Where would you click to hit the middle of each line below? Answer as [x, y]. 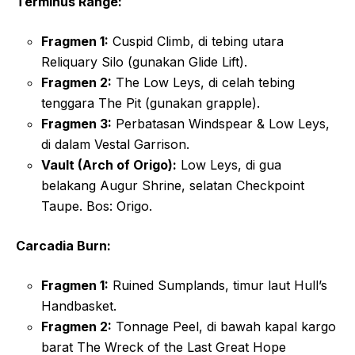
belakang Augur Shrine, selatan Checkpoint [173, 185]
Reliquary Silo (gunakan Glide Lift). [144, 62]
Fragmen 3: [76, 124]
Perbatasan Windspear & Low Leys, [221, 124]
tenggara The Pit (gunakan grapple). [151, 103]
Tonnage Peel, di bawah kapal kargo [224, 326]
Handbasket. [79, 306]
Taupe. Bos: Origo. [97, 206]
